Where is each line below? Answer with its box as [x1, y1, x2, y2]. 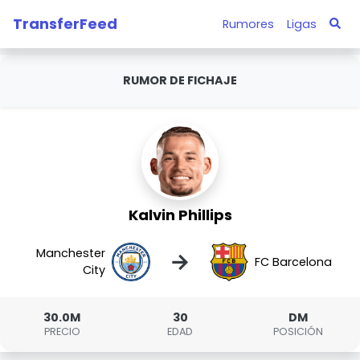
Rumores [222, 15, 274, 32]
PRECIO [43, 325, 80, 338]
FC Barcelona [254, 253, 332, 270]
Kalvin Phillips [128, 205, 232, 225]
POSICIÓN [272, 325, 323, 338]
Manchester [36, 245, 106, 261]
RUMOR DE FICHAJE [123, 72, 237, 88]
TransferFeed [13, 13, 117, 34]
